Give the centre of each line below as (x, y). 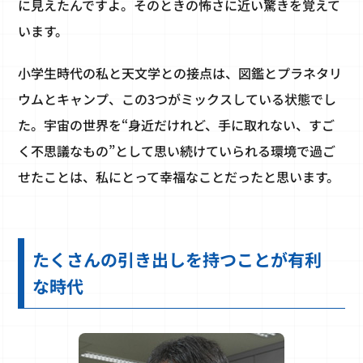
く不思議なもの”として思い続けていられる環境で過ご (177, 151)
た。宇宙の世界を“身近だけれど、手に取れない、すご (177, 125)
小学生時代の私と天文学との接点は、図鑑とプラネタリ (180, 73)
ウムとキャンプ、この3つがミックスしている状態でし (177, 99)
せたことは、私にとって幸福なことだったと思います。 (179, 177)
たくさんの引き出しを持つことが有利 (177, 260)
